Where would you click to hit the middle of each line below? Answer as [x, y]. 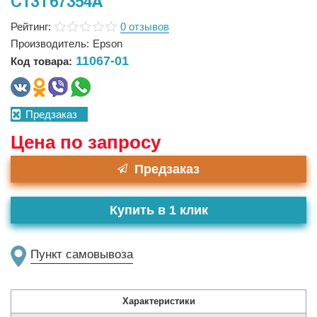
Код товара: [41, 61]
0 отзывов [145, 27]
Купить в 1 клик [158, 210]
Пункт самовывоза [82, 254]
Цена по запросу [86, 142]
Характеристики [159, 301]
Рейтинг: [31, 27]
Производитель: [50, 44]
